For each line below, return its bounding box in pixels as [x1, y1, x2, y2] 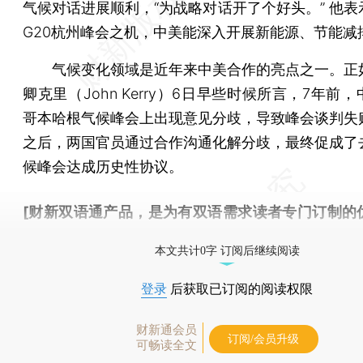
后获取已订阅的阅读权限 [167, 281, 313, 296]
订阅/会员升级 [228, 332, 299, 345]
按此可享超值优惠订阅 [23, 227, 169, 245]
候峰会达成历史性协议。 [23, 157, 183, 175]
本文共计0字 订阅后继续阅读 [154, 244, 300, 257]
